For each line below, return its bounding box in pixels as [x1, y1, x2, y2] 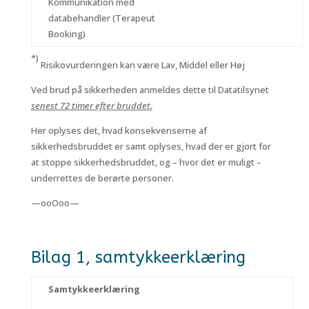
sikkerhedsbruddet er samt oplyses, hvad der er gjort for [30, 140, 271, 152]
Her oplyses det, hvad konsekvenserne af [30, 124, 207, 137]
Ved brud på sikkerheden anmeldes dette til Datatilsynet [30, 83, 269, 96]
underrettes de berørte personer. [30, 172, 174, 184]
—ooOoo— [30, 197, 79, 209]
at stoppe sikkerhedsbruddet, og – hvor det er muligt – [30, 156, 261, 168]
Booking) [48, 28, 86, 40]
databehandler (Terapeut [48, 12, 155, 24]
